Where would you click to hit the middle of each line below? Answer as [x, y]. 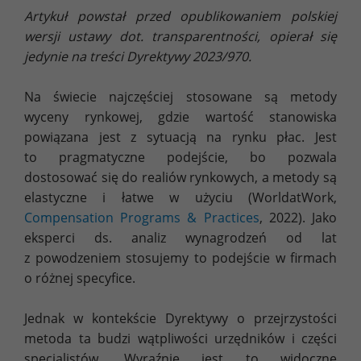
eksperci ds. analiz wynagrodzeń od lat [180, 237]
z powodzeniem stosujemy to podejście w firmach [180, 257]
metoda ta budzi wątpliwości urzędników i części [180, 338]
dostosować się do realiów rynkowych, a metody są [180, 177]
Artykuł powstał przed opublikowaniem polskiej [180, 16]
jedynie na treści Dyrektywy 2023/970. [138, 56]
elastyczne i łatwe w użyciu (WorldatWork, [180, 197]
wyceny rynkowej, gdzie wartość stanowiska [180, 116]
